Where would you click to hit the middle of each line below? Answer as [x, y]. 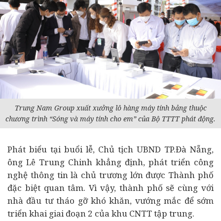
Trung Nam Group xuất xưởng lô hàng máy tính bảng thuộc [110, 108]
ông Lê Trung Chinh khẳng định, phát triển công [110, 162]
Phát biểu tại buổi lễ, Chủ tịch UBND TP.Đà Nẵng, [110, 149]
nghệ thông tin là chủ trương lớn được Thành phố [110, 175]
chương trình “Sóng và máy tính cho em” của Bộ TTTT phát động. [110, 119]
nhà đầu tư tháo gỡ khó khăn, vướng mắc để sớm [110, 201]
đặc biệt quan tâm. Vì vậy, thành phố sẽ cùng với [110, 188]
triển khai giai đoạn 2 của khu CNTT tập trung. [101, 213]
